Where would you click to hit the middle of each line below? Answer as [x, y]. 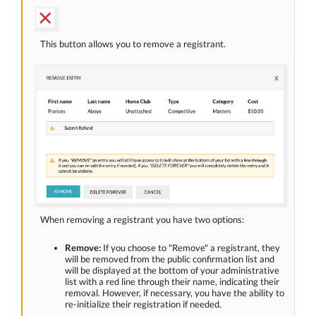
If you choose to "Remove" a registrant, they [192, 247]
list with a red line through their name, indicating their [172, 281]
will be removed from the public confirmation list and [170, 259]
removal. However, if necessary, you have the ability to [175, 292]
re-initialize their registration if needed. [143, 304]
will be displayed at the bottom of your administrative [172, 270]
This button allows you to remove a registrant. [133, 44]
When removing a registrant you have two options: [142, 219]
